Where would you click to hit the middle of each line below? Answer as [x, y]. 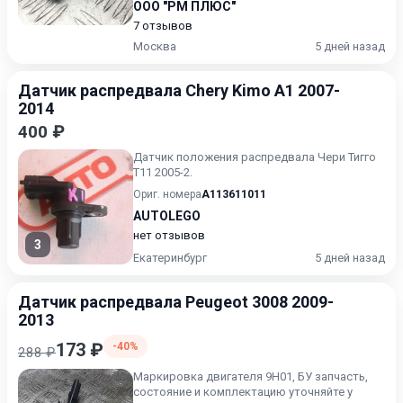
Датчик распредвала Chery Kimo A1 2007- [179, 90]
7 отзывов [163, 26]
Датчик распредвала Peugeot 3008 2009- [176, 302]
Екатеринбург [170, 258]
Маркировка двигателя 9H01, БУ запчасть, [251, 376]
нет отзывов [169, 235]
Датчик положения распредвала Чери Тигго [255, 157]
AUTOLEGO [167, 216]
